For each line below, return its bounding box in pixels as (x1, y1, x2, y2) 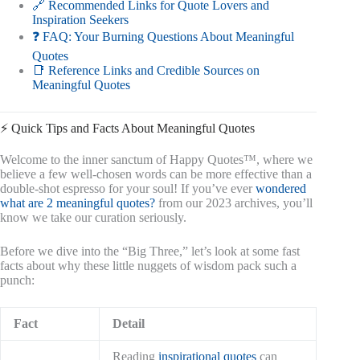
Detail (112, 317, 145, 331)
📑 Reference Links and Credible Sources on (32, 63, 260, 78)
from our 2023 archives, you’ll (155, 196, 313, 211)
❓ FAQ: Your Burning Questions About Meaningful (32, 30, 294, 44)
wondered (256, 182, 306, 196)
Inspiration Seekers (32, 13, 129, 27)
